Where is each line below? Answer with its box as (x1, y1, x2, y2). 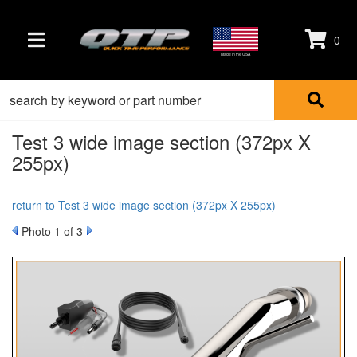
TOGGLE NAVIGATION (35, 43, 121, 55)
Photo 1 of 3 (22, 223, 83, 239)
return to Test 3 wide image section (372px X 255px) (12, 197, 276, 213)
